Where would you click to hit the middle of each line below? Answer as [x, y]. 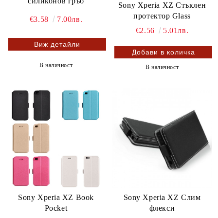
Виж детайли [57, 45]
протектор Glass [162, 16]
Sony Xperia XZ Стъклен [162, 5]
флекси [162, 208]
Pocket [56, 208]
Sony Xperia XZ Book [56, 197]
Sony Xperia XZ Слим [162, 197]
